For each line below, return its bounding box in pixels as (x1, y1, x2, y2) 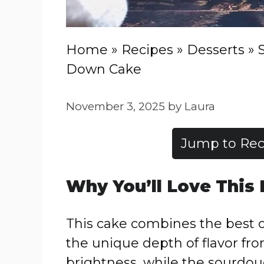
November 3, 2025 (66, 100, 165, 113)
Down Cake (66, 61, 141, 77)
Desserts (187, 42, 245, 58)
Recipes (121, 42, 173, 58)
